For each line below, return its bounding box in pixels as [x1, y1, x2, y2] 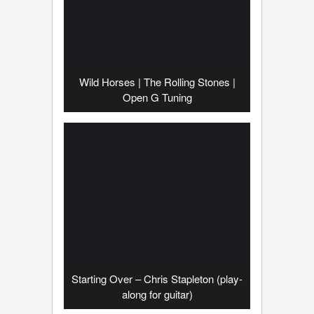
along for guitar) [121, 287, 193, 301]
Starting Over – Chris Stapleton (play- [71, 271, 243, 286]
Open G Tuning [122, 90, 192, 104]
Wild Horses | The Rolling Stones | [78, 74, 235, 89]
